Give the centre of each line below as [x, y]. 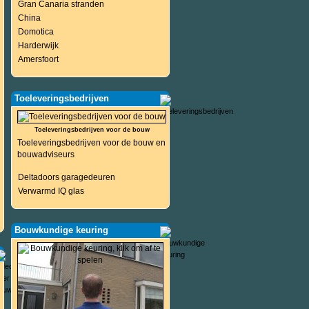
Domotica [36, 32]
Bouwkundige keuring [61, 230]
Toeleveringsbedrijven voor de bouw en [91, 143]
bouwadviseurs [46, 154]
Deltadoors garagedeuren [66, 177]
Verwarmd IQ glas [51, 191]
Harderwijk [38, 46]
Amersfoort [38, 59]
